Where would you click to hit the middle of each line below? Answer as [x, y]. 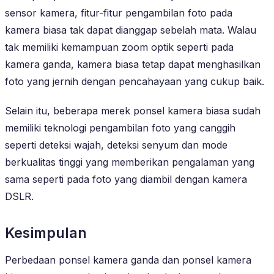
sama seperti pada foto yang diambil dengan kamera [126, 179]
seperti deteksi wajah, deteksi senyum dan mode [116, 145]
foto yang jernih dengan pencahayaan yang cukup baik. [135, 81]
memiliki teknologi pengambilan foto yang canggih [120, 128]
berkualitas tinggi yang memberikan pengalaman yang [130, 162]
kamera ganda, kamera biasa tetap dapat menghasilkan [133, 64]
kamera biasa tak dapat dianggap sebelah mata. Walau [131, 30]
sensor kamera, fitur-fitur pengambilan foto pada [119, 13]
